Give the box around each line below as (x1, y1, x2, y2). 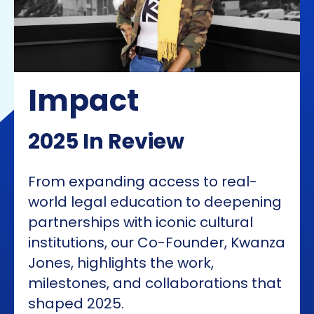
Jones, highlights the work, (28, 253, 214, 273)
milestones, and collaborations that (28, 273, 282, 294)
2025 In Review (28, 127, 184, 157)
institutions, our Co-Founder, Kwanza (28, 233, 285, 253)
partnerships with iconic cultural (28, 212, 253, 233)
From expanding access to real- (28, 172, 257, 192)
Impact (28, 80, 139, 122)
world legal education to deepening (28, 192, 282, 212)
